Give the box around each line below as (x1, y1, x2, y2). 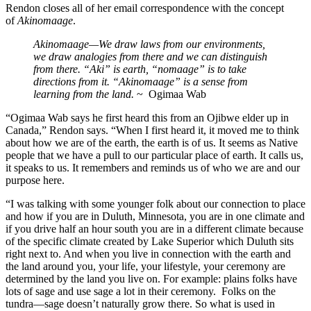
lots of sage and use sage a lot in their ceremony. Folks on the (6, 285, 276, 298)
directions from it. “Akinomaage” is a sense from (33, 76, 248, 88)
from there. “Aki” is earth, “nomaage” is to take (33, 63, 246, 76)
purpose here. (6, 174, 65, 187)
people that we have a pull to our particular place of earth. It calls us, (6, 149, 303, 162)
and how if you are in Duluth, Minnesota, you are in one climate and (6, 210, 305, 223)
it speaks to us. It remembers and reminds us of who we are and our (6, 162, 300, 174)
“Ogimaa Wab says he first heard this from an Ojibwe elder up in (6, 112, 289, 124)
